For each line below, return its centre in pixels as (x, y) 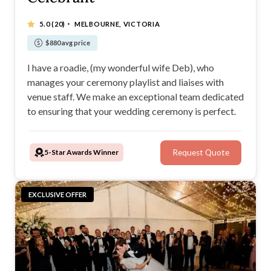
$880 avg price (68, 42)
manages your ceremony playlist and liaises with (126, 82)
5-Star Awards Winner (81, 152)
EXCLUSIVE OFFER (57, 194)
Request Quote (201, 153)
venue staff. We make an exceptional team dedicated (135, 96)
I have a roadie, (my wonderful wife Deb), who (121, 67)
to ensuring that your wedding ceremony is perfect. (132, 111)
